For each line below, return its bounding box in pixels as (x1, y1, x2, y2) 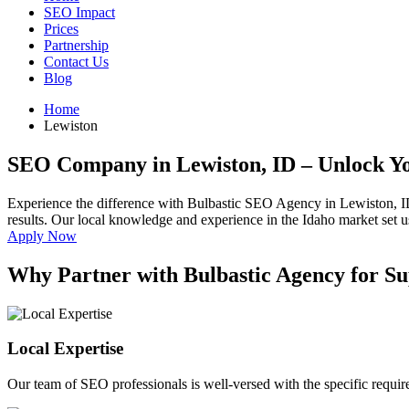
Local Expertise (7, 339, 123, 359)
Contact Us (44, 54, 109, 69)
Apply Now (7, 227, 77, 244)
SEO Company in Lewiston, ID (7, 152, 301, 176)
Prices (44, 21, 79, 37)
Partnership (44, 37, 109, 53)
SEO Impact (44, 5, 115, 20)
